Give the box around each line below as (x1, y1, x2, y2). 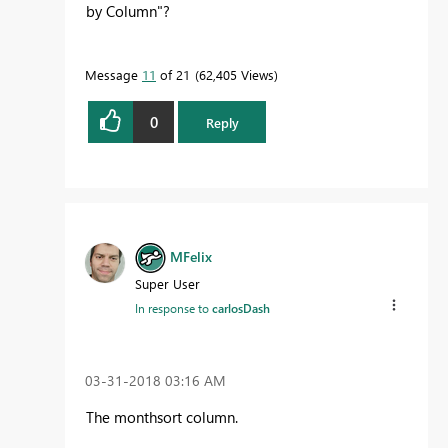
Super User (135, 275, 200, 293)
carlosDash (212, 300, 270, 317)
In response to (135, 300, 212, 317)
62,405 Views (199, 66, 274, 84)
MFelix (170, 247, 212, 267)
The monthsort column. (86, 406, 238, 427)
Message (85, 66, 142, 84)
